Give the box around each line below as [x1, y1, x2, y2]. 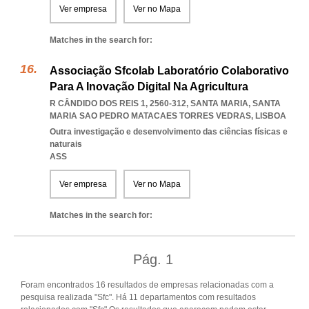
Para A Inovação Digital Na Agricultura [50, 81, 248, 92]
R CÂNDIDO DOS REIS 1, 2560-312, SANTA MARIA [50, 99, 248, 108]
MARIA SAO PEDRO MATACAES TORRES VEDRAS [50, 111, 251, 121]
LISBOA [255, 111, 286, 121]
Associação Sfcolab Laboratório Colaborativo [50, 65, 289, 77]
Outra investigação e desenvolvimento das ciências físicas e [50, 127, 288, 137]
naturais [50, 139, 82, 149]
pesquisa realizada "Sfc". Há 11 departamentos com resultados [21, 292, 256, 302]
